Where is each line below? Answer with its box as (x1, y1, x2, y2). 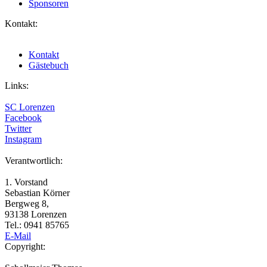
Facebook (5, 112, 42, 123)
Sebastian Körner (5, 187, 70, 198)
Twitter (5, 123, 32, 133)
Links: (5, 80, 29, 91)
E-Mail (5, 230, 31, 241)
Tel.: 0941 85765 (5, 219, 69, 230)
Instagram (5, 133, 42, 144)
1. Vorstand (5, 176, 48, 187)
